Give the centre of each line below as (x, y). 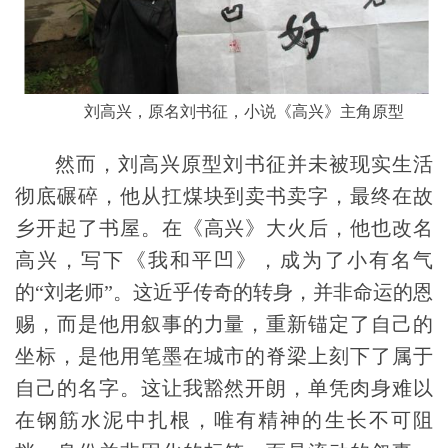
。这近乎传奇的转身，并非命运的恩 (273, 291)
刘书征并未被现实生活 (328, 163)
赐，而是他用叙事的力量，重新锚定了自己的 (224, 323)
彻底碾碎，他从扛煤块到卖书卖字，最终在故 (224, 195)
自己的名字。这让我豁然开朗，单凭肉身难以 (224, 387)
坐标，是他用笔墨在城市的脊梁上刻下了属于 (224, 355)
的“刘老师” (64, 291)
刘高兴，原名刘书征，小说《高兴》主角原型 (244, 111)
